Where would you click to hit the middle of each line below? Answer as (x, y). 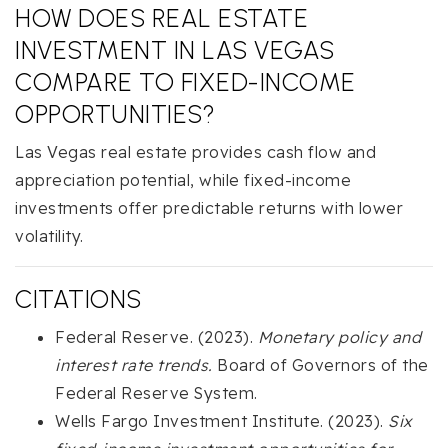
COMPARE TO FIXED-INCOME (185, 81)
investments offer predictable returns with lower (209, 207)
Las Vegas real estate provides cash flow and (195, 151)
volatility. (49, 235)
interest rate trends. (134, 364)
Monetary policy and (339, 336)
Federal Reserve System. (156, 392)
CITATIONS (78, 298)
